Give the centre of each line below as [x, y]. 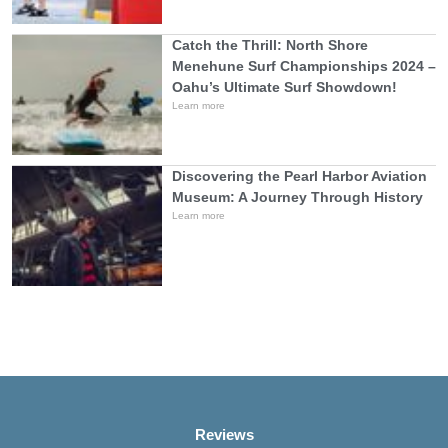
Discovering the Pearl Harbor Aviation [299, 176]
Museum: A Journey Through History [297, 197]
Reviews [224, 435]
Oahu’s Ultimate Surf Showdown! [284, 87]
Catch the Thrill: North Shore [270, 45]
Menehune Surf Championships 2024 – [304, 66]
